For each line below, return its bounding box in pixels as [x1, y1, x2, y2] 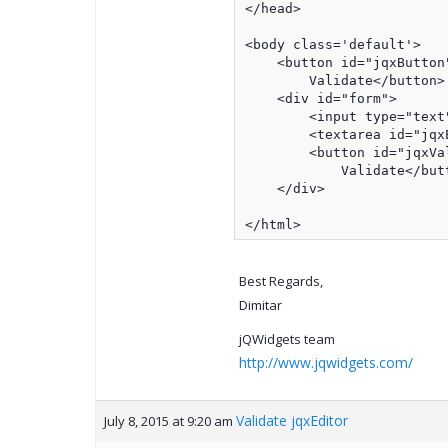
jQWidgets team [238, 330, 335, 349]
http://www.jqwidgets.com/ [238, 353, 413, 373]
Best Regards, [238, 272, 323, 291]
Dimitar [238, 296, 282, 315]
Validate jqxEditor [235, 411, 348, 431]
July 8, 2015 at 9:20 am [103, 412, 233, 431]
